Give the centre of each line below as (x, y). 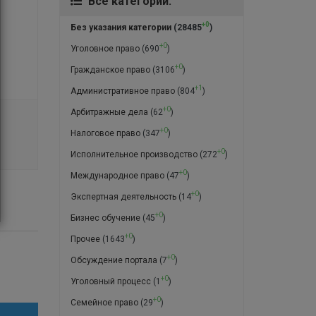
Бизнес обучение (105, 218)
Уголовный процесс (110, 281)
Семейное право (104, 302)
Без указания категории (121, 27)
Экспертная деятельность (123, 196)
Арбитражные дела (109, 112)
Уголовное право (105, 48)
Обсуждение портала (114, 260)
